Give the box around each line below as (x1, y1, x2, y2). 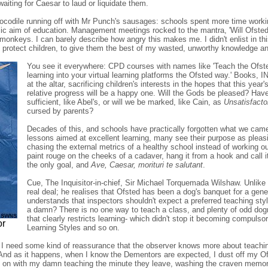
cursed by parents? (27, 106, 93, 115)
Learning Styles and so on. (27, 223, 120, 232)
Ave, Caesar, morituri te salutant (91, 160, 203, 169)
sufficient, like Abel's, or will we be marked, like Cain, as (27, 97, 224, 106)
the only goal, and (27, 160, 91, 169)
